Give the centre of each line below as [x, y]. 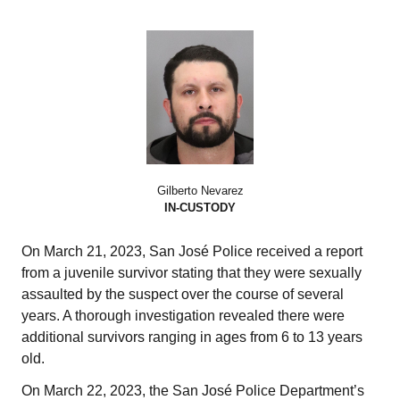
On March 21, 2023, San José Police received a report [192, 251]
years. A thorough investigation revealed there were [183, 315]
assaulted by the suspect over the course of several [183, 294]
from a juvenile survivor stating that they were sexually [192, 272]
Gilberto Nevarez [200, 190]
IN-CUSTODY [200, 207]
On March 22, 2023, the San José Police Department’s [193, 390]
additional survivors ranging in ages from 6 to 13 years [192, 337]
